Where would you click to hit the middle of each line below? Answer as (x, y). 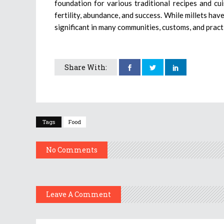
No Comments (72, 150)
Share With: (86, 67)
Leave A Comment (78, 194)
